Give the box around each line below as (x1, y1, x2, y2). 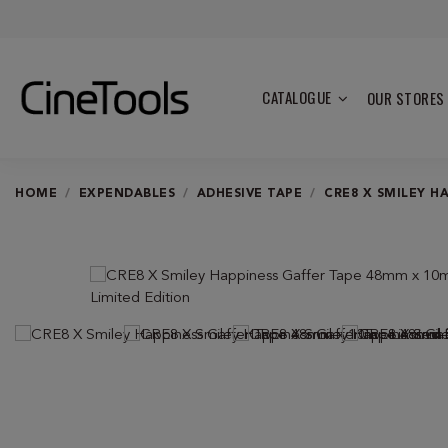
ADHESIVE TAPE (196, 187, 303, 200)
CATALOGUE (262, 86, 336, 108)
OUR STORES (366, 86, 445, 109)
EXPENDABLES (78, 187, 176, 200)
